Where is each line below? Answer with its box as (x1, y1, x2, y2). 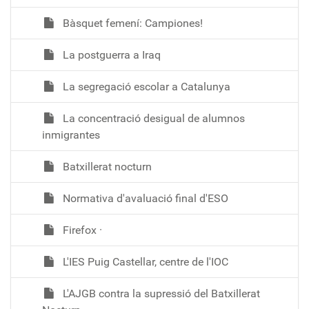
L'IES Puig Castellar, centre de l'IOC (60, 255, 228, 268)
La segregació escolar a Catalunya (60, 79, 230, 93)
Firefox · (60, 223, 102, 237)
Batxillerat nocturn (60, 159, 152, 173)
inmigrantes (42, 128, 100, 141)
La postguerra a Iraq (60, 48, 161, 61)
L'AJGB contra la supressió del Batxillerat (60, 286, 260, 300)
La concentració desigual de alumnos (60, 111, 245, 125)
